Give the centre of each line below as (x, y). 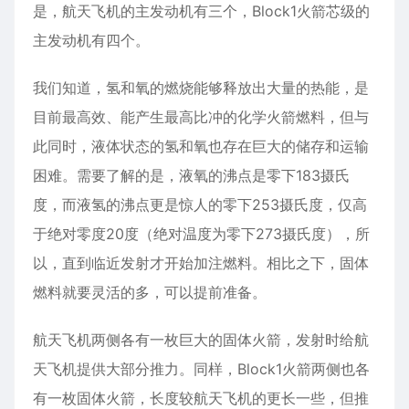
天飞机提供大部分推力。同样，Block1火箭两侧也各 (201, 369)
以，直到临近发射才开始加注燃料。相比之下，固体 (201, 263)
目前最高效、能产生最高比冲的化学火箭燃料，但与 (201, 117)
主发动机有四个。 (91, 41)
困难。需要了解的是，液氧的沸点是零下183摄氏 (191, 176)
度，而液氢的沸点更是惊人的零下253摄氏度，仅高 (200, 205)
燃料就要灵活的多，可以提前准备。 (150, 293)
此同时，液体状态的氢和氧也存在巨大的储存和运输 (201, 147)
